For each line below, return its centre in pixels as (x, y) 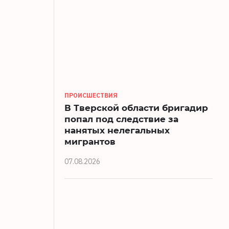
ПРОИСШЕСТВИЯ (91, 96)
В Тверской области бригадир (136, 108)
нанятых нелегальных (117, 130)
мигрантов (90, 142)
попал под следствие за (121, 119)
